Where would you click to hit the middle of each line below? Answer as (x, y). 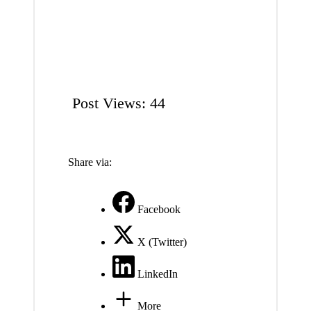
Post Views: (109, 103)
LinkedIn (157, 274)
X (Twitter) (162, 242)
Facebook (159, 210)
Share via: (90, 162)
